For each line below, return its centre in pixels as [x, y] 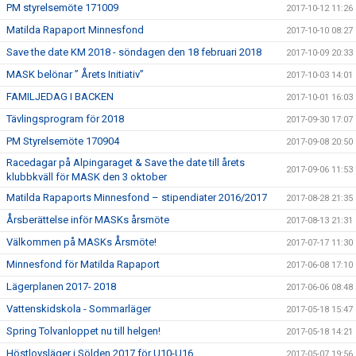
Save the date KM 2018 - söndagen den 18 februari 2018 [134, 52]
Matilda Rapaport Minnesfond [75, 30]
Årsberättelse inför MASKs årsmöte [88, 220]
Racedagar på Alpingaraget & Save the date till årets [126, 163]
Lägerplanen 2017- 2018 [61, 286]
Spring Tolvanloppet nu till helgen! [83, 331]
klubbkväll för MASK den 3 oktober [87, 177]
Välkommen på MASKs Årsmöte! [81, 242]
